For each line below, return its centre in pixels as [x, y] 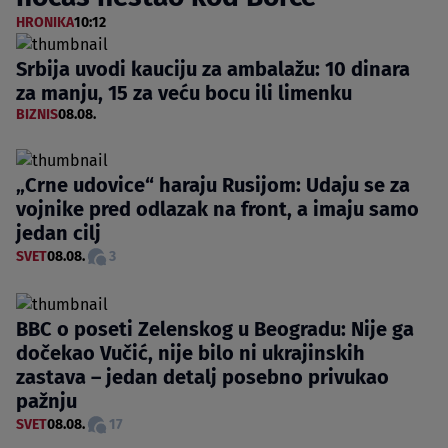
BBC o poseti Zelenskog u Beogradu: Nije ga [215, 328]
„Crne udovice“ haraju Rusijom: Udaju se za [213, 184]
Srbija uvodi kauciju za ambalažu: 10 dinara [213, 68]
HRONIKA [45, 22]
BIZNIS [37, 114]
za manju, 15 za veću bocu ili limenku [184, 92]
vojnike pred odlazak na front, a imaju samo [217, 208]
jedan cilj [58, 232]
